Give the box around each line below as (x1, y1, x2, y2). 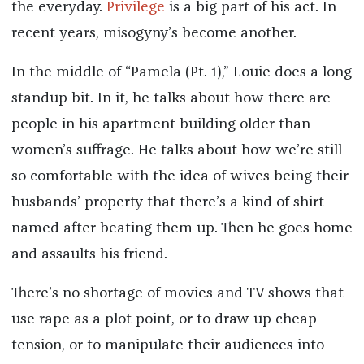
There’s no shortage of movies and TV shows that (11, 286, 344, 301)
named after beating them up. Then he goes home (11, 221, 353, 236)
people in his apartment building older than (11, 117, 310, 132)
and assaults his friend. (11, 247, 167, 262)
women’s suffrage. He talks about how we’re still (11, 143, 342, 158)
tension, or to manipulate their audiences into (11, 338, 324, 353)
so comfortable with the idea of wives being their (11, 169, 349, 184)
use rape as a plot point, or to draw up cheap (11, 312, 317, 327)
